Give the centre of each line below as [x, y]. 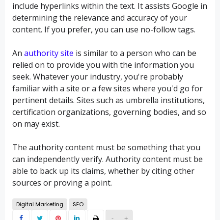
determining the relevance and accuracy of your [100, 17]
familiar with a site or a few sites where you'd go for [108, 88]
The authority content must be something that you [106, 147]
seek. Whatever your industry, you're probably [98, 76]
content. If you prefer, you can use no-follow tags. [104, 29]
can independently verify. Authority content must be [108, 159]
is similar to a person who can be [135, 53]
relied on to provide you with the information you [103, 65]
